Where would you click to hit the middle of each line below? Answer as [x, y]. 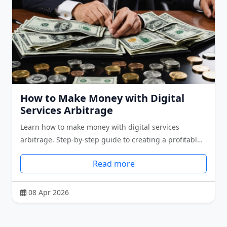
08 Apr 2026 [49, 192]
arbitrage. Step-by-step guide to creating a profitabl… [111, 139]
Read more [113, 163]
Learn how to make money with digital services [100, 127]
